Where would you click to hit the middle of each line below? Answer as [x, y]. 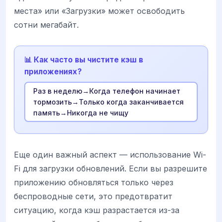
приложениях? [53, 72]
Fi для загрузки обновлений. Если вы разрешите [111, 169]
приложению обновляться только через [94, 183]
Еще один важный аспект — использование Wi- [110, 155]
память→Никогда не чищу [81, 112]
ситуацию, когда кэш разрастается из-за [97, 210]
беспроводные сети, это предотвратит [93, 196]
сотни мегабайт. [46, 25]
